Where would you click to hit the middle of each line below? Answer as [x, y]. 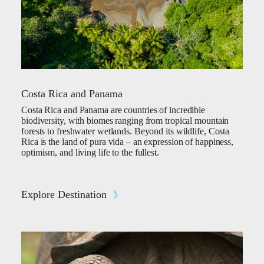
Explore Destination [64, 195]
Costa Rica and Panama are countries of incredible [113, 110]
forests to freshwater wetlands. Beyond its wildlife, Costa [126, 131]
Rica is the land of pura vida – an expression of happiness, [128, 142]
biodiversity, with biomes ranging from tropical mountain [125, 121]
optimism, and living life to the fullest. [90, 153]
